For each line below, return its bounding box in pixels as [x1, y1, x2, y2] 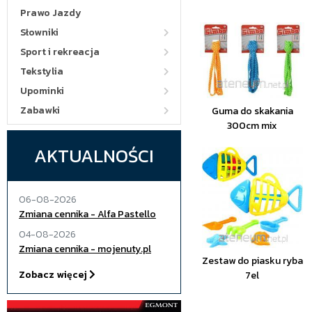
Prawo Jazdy [20, 6, 81, 20]
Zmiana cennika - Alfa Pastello [19, 207, 156, 221]
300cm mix [227, 118, 278, 133]
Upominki [20, 84, 64, 98]
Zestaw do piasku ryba [201, 253, 303, 268]
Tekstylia [20, 64, 63, 79]
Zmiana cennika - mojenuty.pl [19, 242, 151, 256]
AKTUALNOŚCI [34, 142, 154, 169]
